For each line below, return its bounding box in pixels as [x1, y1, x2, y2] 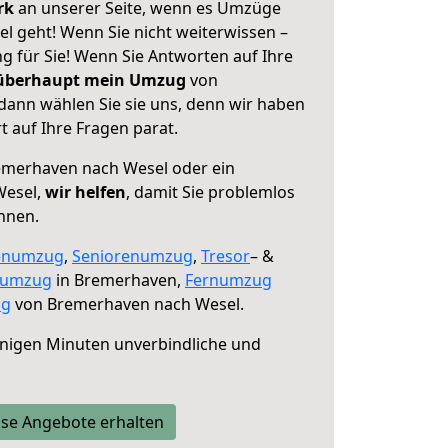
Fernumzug [185, 269, 272, 291]
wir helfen [45, 181, 126, 203]
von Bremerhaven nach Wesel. [11, 293, 244, 315]
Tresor [201, 245, 250, 267]
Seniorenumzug [72, 245, 193, 267]
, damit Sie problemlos [126, 181, 295, 203]
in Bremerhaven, [52, 269, 185, 291]
